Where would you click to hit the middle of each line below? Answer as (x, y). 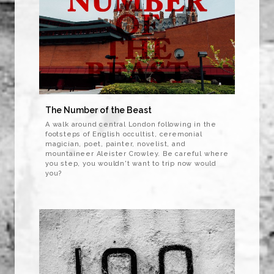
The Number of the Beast (98, 110)
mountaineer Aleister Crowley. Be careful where (137, 154)
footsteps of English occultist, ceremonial (124, 135)
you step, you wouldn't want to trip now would (131, 164)
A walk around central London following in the (131, 125)
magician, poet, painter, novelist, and (116, 144)
